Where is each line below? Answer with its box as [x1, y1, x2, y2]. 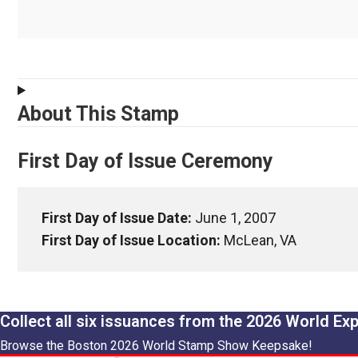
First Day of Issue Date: [42, 209, 195, 227]
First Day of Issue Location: [42, 232, 224, 249]
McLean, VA [224, 232, 296, 249]
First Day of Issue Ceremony [18, 149, 273, 173]
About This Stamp [18, 102, 179, 126]
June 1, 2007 [195, 209, 276, 227]
